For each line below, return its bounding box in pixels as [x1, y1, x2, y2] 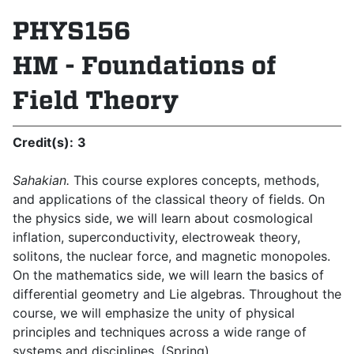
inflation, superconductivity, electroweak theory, [13, 229, 300, 245]
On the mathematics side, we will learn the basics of [13, 267, 324, 283]
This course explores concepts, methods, [70, 172, 319, 188]
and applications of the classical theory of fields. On [13, 191, 325, 207]
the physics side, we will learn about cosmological [13, 210, 313, 226]
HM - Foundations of [13, 50, 276, 81]
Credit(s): [13, 134, 73, 150]
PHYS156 [13, 15, 130, 46]
